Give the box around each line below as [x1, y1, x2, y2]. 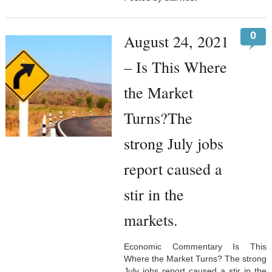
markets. [123, 209, 178, 231]
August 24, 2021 [123, 31, 229, 52]
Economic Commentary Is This [123, 242, 267, 252]
